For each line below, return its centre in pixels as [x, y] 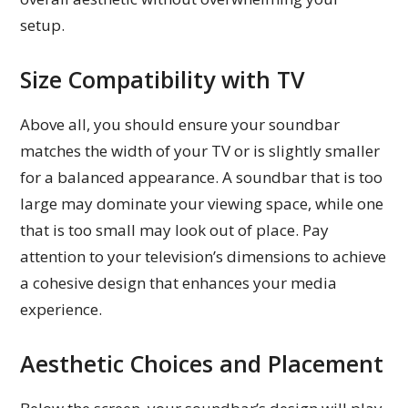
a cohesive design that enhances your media [179, 282]
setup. [43, 25]
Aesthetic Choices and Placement [202, 363]
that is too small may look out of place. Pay [175, 229]
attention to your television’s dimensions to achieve [204, 256]
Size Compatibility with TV [163, 79]
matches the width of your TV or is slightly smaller [200, 150]
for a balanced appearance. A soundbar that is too [202, 177]
